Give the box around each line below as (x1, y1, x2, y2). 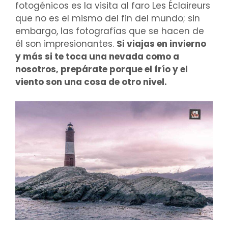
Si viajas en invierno (117, 37, 206, 50)
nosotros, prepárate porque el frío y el (15, 63, 188, 75)
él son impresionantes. (15, 37, 117, 50)
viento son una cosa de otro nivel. (15, 75, 167, 88)
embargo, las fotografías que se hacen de (15, 24, 204, 37)
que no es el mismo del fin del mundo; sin (15, 12, 200, 24)
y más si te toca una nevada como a (15, 50, 179, 63)
